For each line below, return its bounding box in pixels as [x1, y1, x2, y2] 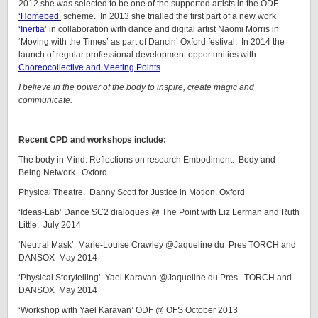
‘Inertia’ [18, 24, 47, 34]
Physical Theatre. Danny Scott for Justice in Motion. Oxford [18, 187, 245, 197]
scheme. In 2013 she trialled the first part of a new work [61, 11, 276, 21]
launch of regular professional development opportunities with [18, 50, 256, 60]
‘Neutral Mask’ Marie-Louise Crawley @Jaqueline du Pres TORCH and [18, 240, 296, 250]
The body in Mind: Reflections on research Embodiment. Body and [18, 155, 275, 165]
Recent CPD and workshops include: [18, 135, 166, 145]
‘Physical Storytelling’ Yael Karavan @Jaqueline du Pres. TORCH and [18, 273, 292, 283]
